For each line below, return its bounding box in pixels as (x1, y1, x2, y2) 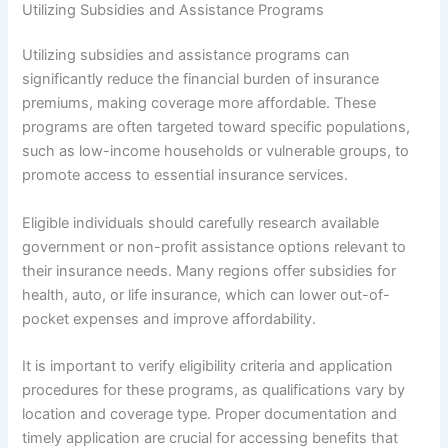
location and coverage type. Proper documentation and (22, 405, 398, 424)
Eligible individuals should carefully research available (22, 213, 380, 232)
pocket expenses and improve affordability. (22, 309, 317, 328)
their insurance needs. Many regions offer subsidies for (22, 261, 397, 280)
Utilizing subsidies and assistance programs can (22, 46, 351, 65)
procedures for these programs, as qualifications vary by (22, 381, 406, 400)
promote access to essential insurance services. (22, 166, 349, 185)
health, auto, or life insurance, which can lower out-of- (22, 285, 391, 304)
